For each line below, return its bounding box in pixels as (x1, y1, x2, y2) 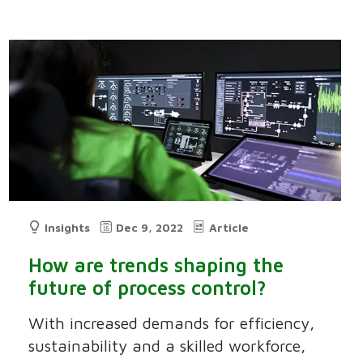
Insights (45, 220, 91, 235)
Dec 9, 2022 (116, 220, 184, 235)
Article (209, 220, 250, 235)
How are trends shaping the (28, 254, 284, 277)
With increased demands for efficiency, (28, 314, 315, 333)
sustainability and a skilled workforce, (28, 336, 306, 356)
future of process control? (28, 276, 267, 300)
